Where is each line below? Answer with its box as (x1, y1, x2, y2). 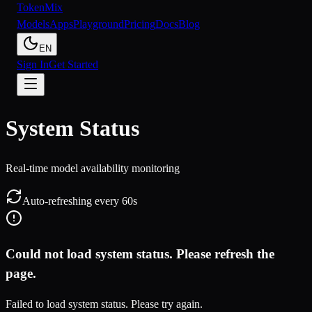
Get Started (49, 58, 98, 70)
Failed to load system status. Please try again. (6, 298, 203, 311)
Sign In (17, 58, 49, 70)
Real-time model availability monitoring (6, 162, 180, 174)
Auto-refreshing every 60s (22, 194, 137, 207)
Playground (73, 18, 124, 30)
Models (17, 18, 49, 30)
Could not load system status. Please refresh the (6, 246, 274, 261)
